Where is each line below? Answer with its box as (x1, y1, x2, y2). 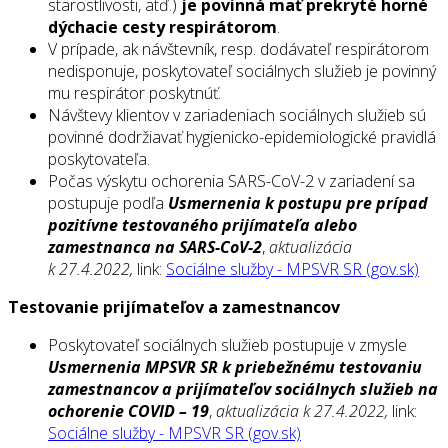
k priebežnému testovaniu (222, 356, 422, 379)
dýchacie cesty (48, 16, 165, 39)
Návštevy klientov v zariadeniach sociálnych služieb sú (48, 104, 426, 127)
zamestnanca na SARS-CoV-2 (48, 236, 262, 259)
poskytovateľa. (48, 148, 150, 171)
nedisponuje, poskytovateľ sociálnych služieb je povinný (48, 60, 436, 83)
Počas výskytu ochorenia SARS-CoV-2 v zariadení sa (48, 170, 415, 193)
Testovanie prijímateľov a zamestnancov (8, 296, 340, 319)
